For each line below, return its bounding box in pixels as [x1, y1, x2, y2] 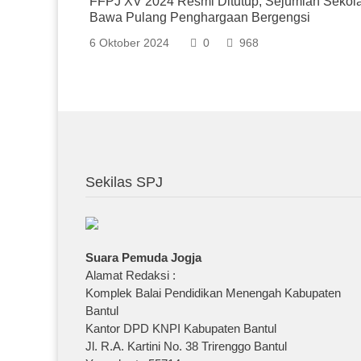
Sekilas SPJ [85, 174, 164, 190]
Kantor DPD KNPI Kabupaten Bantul [85, 322, 277, 335]
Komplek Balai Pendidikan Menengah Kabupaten [85, 286, 342, 300]
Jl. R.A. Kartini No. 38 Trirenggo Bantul [85, 339, 288, 353]
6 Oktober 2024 [89, 36, 169, 49]
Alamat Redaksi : [85, 268, 176, 282]
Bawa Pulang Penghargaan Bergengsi [89, 10, 310, 24]
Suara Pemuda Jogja [85, 251, 202, 264]
